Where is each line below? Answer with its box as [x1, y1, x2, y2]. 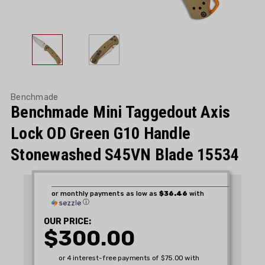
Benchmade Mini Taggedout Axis [11, 102, 231, 122]
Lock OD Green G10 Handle [11, 124, 190, 143]
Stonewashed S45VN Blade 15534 [11, 145, 240, 164]
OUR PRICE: [44, 216, 91, 227]
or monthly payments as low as [51, 190, 159, 198]
